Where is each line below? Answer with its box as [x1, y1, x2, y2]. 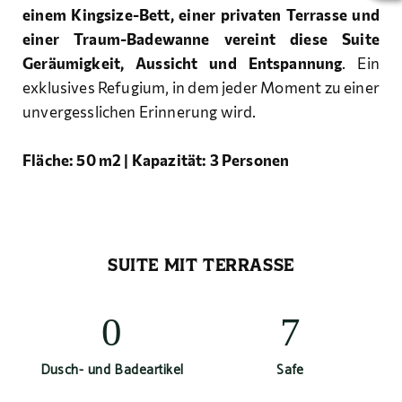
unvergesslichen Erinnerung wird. [22, 102, 257, 121]
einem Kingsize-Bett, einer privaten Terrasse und [22, 5, 380, 24]
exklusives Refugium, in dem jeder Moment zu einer [22, 78, 380, 97]
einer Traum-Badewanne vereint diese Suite [22, 30, 380, 48]
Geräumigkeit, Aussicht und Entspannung [22, 54, 343, 73]
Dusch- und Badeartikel [39, 359, 184, 381]
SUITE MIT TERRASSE [108, 255, 294, 275]
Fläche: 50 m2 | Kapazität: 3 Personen [22, 151, 290, 170]
